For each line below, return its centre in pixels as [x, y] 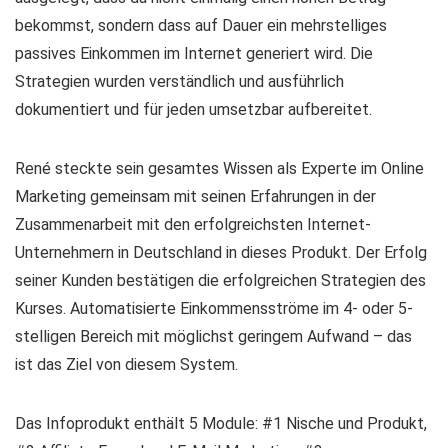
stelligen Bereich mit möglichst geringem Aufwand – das [213, 336]
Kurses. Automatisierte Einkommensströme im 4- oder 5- [214, 308]
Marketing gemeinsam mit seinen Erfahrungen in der [195, 196]
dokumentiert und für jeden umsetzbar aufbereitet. [193, 109]
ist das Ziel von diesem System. [126, 364]
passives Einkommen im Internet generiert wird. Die [194, 53]
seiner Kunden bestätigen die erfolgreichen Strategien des [220, 280]
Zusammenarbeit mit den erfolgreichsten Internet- [193, 224]
